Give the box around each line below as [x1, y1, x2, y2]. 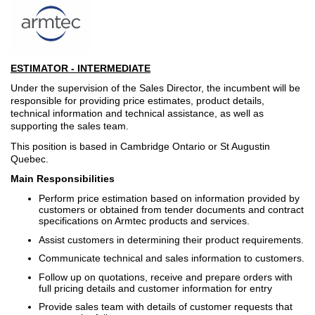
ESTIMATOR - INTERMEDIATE [11, 62, 150, 74]
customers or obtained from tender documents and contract [39, 203, 304, 215]
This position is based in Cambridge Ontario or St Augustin [11, 140, 270, 152]
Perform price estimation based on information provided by [39, 192, 300, 204]
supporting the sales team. [11, 120, 129, 131]
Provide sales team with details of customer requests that [39, 301, 292, 313]
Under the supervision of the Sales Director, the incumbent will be [11, 82, 300, 94]
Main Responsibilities [11, 173, 115, 185]
